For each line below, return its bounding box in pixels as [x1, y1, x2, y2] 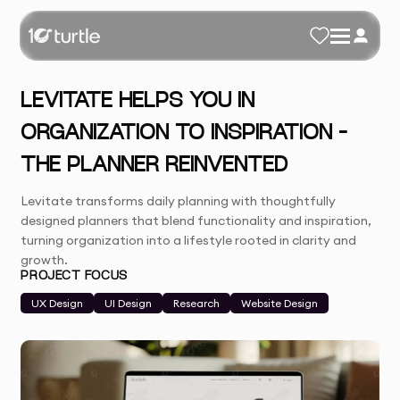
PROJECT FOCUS [21, 270, 128, 283]
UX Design [31, 296, 84, 310]
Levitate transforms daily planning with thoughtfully [21, 193, 337, 209]
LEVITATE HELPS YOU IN [21, 91, 255, 112]
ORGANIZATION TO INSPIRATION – [21, 123, 348, 145]
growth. [21, 252, 69, 268]
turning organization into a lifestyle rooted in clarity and [21, 232, 357, 248]
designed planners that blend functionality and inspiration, [21, 212, 372, 229]
